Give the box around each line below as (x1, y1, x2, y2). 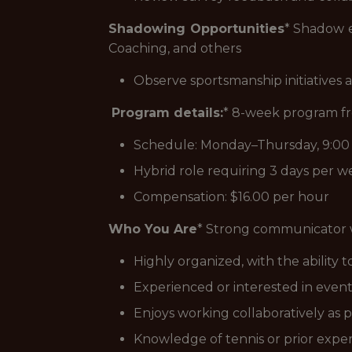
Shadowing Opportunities (108, 21, 284, 36)
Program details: (112, 105, 223, 120)
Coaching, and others (108, 41, 241, 56)
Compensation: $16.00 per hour (134, 189, 329, 204)
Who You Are (108, 222, 197, 236)
